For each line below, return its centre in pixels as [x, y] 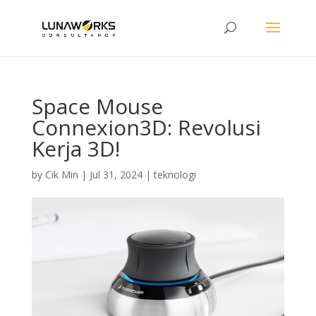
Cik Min [61, 175]
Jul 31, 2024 [116, 175]
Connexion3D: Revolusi [146, 127]
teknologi [175, 175]
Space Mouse [97, 106]
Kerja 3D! [75, 148]
